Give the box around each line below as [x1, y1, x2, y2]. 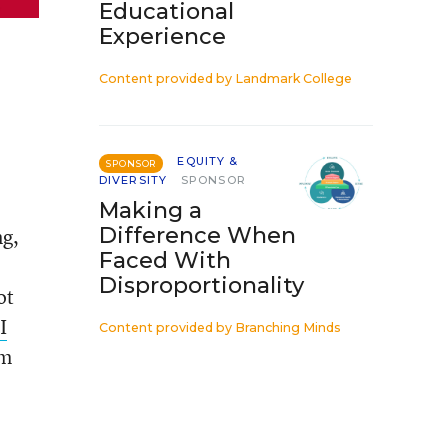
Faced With [99, 247, 231, 274]
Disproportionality [99, 272, 304, 299]
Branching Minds [235, 320, 341, 335]
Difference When [99, 222, 296, 249]
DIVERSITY [99, 173, 167, 187]
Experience [99, 23, 226, 50]
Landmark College [235, 71, 352, 86]
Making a [99, 197, 202, 224]
